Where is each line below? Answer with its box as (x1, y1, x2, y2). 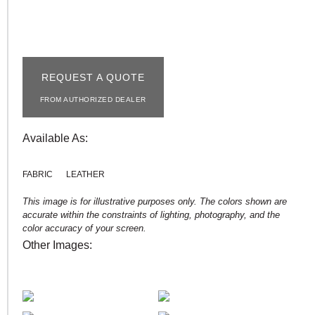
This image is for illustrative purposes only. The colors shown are (22, 196, 287, 207)
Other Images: (22, 239, 92, 251)
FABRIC (22, 169, 53, 179)
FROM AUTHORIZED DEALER (40, 96, 146, 103)
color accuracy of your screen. (22, 223, 146, 233)
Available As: (22, 132, 88, 144)
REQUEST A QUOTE (41, 72, 145, 83)
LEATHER (66, 169, 105, 179)
